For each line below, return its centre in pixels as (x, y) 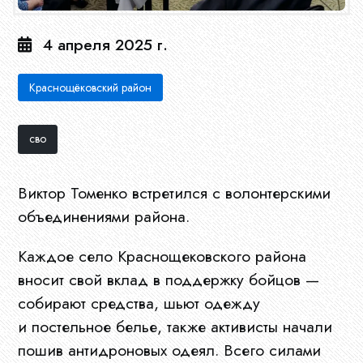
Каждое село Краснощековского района (162, 256)
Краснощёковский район (91, 88)
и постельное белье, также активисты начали (175, 326)
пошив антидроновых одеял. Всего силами (170, 350)
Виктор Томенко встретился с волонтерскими (175, 193)
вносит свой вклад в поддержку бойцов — (169, 279)
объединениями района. (104, 217)
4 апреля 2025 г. (106, 45)
